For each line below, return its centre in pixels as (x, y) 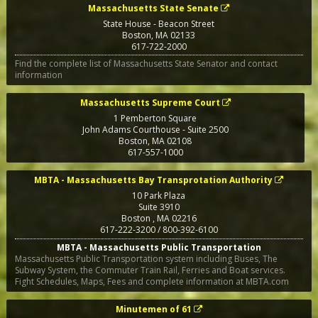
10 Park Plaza (159, 196)
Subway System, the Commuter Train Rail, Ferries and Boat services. (150, 270)
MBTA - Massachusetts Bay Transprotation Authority (154, 180)
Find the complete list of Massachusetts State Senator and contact (146, 64)
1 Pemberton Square (155, 119)
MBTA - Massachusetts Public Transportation (159, 247)
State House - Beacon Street (159, 23)
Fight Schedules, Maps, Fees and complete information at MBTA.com (152, 281)
